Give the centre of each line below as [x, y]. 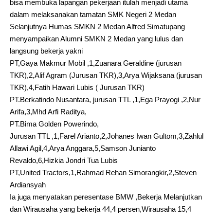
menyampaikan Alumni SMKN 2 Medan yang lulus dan [96, 39]
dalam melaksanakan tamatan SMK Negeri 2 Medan [93, 14]
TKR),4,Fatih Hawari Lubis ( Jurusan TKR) [77, 87]
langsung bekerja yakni [46, 51]
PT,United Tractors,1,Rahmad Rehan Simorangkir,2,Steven [103, 173]
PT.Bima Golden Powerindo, [54, 124]
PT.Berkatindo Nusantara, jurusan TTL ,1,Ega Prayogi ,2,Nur [105, 100]
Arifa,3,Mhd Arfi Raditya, [48, 112]
